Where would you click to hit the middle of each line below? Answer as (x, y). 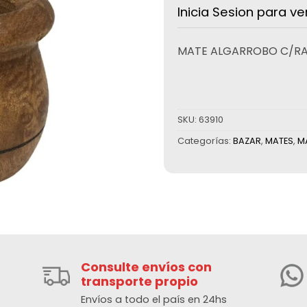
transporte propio (140, 282)
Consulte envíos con (147, 267)
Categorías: (205, 140)
